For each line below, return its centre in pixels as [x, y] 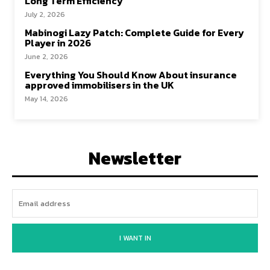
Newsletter [135, 158]
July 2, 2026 [45, 14]
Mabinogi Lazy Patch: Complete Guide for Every [134, 33]
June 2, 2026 [46, 57]
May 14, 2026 [46, 99]
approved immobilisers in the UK [99, 85]
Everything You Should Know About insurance [131, 75]
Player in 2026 [58, 43]
